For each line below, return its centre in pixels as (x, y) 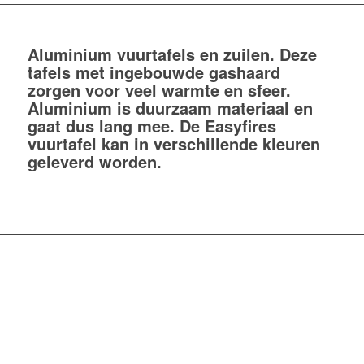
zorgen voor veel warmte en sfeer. (159, 89)
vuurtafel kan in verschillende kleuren (173, 143)
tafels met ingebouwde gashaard (154, 71)
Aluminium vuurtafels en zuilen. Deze (172, 54)
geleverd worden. (94, 161)
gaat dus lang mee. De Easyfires (152, 125)
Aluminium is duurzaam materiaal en (170, 107)
